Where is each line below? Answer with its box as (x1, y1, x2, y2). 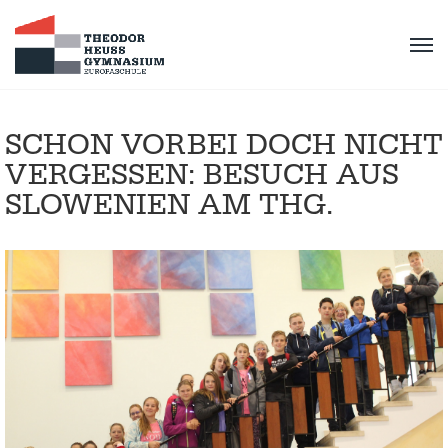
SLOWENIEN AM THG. (5, 186, 333, 224)
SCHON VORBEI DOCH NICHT (5, 126, 443, 164)
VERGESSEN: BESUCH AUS (5, 156, 399, 194)
